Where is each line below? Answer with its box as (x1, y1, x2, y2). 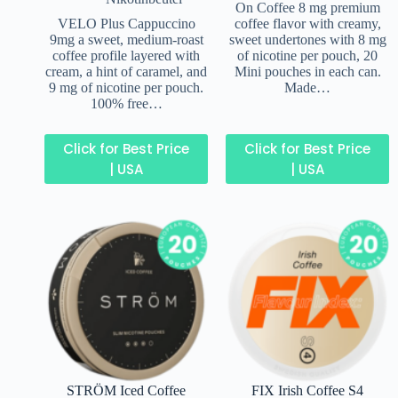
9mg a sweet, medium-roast (49, 31, 203, 47)
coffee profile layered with (52, 47, 200, 63)
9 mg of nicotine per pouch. (49, 79, 203, 95)
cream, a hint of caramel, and (45, 63, 207, 79)
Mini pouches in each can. (234, 63, 381, 79)
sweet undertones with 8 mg (228, 31, 386, 47)
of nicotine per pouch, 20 (237, 47, 378, 63)
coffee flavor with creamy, (234, 15, 381, 31)
